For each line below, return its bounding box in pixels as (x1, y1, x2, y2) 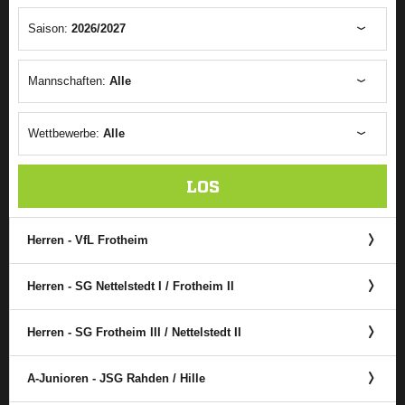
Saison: (28, 22, 71, 35)
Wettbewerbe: (28, 127, 103, 140)
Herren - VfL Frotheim (27, 233, 148, 247)
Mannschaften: (28, 74, 109, 88)
